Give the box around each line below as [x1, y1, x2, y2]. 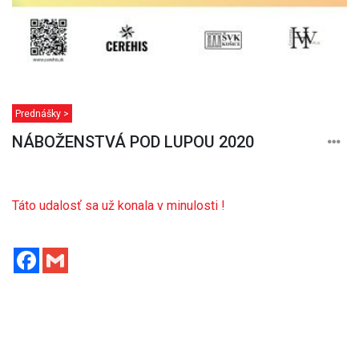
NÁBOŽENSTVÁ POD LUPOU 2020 [12, 131, 254, 151]
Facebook [39, 245, 95, 261]
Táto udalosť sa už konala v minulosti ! [12, 197, 225, 213]
